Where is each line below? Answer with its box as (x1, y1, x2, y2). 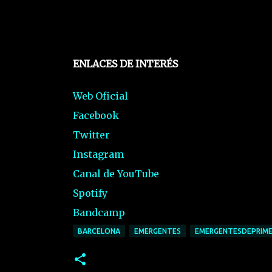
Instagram (72, 148, 124, 161)
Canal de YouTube (72, 168, 159, 180)
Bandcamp (72, 206, 125, 219)
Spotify (72, 187, 107, 200)
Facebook (72, 109, 119, 122)
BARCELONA (77, 227, 120, 236)
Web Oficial (72, 90, 128, 103)
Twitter (72, 129, 110, 141)
